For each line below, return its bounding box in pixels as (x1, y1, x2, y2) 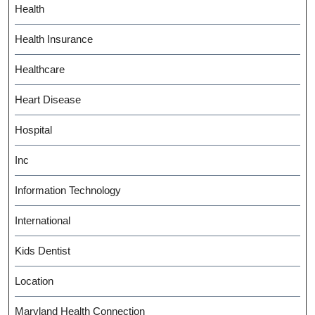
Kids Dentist (15, 245, 70, 257)
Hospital (15, 124, 52, 136)
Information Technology (15, 184, 121, 197)
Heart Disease (15, 94, 81, 106)
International (15, 214, 70, 227)
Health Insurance (15, 33, 93, 46)
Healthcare (15, 63, 65, 76)
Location (15, 275, 53, 288)
